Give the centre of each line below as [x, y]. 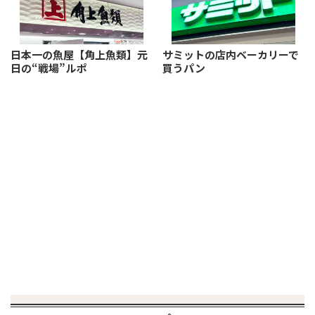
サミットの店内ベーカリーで [231, 55]
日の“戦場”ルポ [49, 68]
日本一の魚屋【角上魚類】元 [79, 55]
